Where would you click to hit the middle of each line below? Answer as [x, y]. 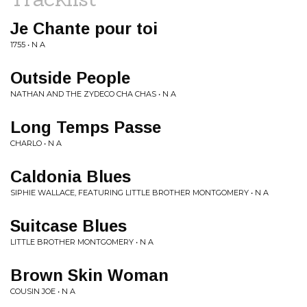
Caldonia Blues [71, 176]
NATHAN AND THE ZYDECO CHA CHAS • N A [93, 94]
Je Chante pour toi [84, 28]
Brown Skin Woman [89, 275]
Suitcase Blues [69, 226]
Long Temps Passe [86, 127]
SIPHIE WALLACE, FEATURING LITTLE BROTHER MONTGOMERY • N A [139, 193]
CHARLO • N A [36, 143]
